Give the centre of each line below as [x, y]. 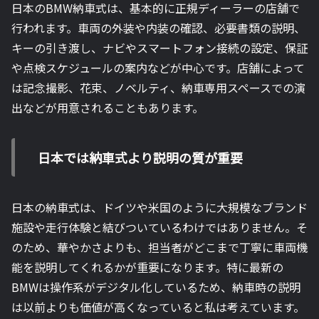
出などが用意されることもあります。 [108, 108]
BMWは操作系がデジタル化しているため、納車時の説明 [156, 287]
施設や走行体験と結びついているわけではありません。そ [159, 228]
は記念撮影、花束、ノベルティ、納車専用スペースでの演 [158, 88]
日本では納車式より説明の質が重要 [140, 157]
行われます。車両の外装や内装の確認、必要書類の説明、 [158, 28]
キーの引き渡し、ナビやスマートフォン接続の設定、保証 [159, 48]
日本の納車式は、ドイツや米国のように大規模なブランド [159, 208]
